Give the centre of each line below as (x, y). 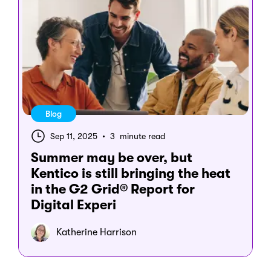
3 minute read (136, 136)
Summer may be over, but (112, 158)
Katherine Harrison (96, 232)
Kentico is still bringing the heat (131, 173)
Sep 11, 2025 (75, 136)
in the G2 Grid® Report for (113, 189)
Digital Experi (73, 205)
